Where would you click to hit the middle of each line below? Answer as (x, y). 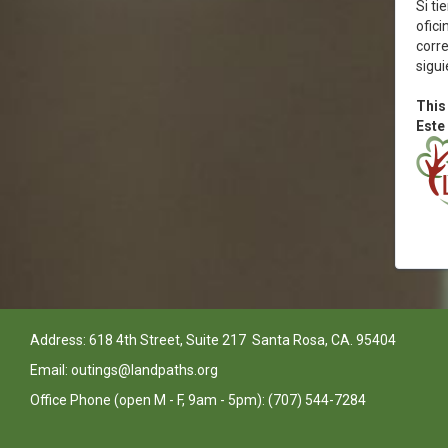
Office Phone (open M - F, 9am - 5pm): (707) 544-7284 (199, 400)
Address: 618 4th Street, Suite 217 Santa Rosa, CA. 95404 (214, 340)
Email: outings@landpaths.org (125, 370)
